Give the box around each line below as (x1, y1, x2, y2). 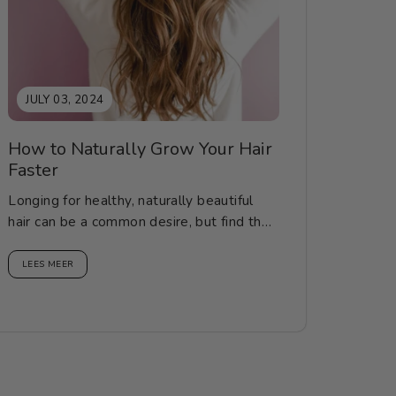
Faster (8, 158, 59, 183)
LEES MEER (22, 258, 74, 271)
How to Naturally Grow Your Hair (8, 137, 273, 162)
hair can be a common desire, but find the (8, 212, 270, 232)
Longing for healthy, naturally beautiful (8, 191, 254, 210)
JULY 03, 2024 (26, 92, 104, 109)
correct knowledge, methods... (8, 233, 201, 253)
